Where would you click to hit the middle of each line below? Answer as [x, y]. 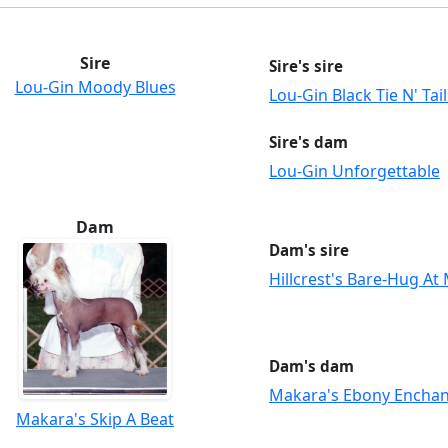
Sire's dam [308, 142]
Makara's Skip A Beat [95, 419]
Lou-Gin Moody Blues [95, 87]
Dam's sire [309, 250]
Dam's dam [311, 366]
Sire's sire [306, 66]
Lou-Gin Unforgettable [354, 171]
